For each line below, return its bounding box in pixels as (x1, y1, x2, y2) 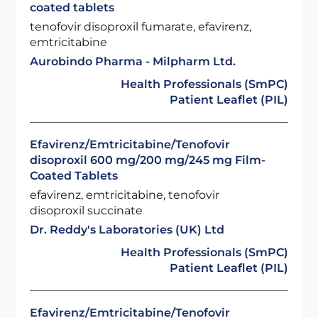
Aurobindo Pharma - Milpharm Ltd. (30, 55, 236, 68)
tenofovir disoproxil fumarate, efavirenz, (30, 20, 252, 33)
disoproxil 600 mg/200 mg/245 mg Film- (30, 153, 266, 167)
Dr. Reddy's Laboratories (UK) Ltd (30, 223, 225, 236)
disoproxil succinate (30, 204, 143, 217)
